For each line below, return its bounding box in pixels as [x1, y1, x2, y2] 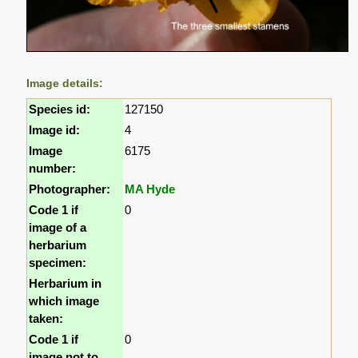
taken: [29, 312, 64, 326]
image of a [29, 221, 87, 235]
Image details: [26, 78, 104, 90]
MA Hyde [125, 182, 176, 197]
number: [29, 161, 77, 176]
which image [29, 294, 100, 308]
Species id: [29, 102, 91, 117]
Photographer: [29, 182, 111, 197]
